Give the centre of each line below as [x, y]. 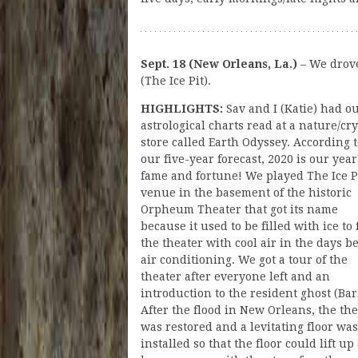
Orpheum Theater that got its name [239, 209]
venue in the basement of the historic [246, 192]
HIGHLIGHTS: [182, 108]
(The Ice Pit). [176, 80]
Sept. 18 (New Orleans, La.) [219, 64]
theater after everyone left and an [235, 276]
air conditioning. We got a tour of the [244, 259]
